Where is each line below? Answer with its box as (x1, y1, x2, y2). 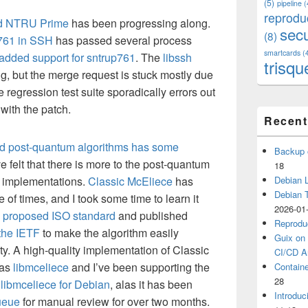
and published (115, 208, 188, 223)
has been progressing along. (69, 15, 210, 31)
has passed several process (53, 32, 192, 48)
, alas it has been (110, 276, 192, 292)
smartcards (264, 47, 300, 58)
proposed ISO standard (3, 208, 115, 223)
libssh (163, 49, 192, 65)
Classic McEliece (88, 173, 173, 189)
